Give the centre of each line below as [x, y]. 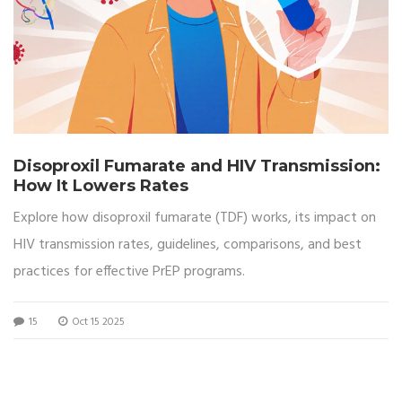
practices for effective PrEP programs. [129, 271]
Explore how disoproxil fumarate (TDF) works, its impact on [195, 218]
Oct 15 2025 [97, 322]
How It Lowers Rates [101, 185]
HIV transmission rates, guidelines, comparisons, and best [188, 245]
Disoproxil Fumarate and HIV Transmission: [197, 166]
